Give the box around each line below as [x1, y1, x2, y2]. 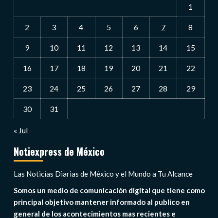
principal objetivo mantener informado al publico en [13, 197, 190, 206]
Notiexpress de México [13, 144, 105, 159]
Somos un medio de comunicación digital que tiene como [13, 185, 205, 195]
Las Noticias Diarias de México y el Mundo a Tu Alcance [13, 169, 193, 178]
